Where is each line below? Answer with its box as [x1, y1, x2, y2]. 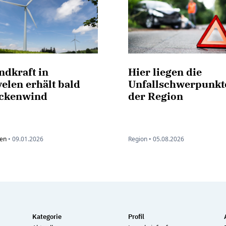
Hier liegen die [128, 65, 202, 79]
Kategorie [32, 212, 62, 221]
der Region [128, 89, 183, 103]
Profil [128, 212, 144, 221]
